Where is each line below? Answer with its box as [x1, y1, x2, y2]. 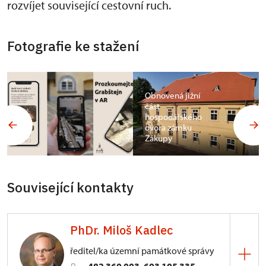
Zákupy [145, 132, 172, 144]
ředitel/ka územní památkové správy [70, 245, 214, 256]
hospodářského [145, 111, 202, 123]
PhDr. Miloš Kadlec [70, 222, 173, 238]
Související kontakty [7, 178, 134, 196]
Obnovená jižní [145, 90, 201, 102]
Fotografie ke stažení [7, 37, 139, 55]
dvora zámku [145, 122, 192, 134]
